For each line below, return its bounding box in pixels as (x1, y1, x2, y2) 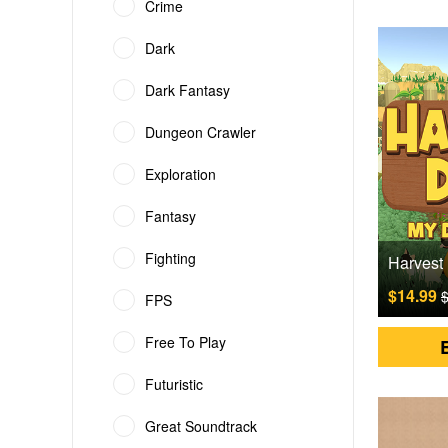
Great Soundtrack (145, 416, 257, 436)
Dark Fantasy (145, 80, 230, 100)
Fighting (145, 248, 196, 268)
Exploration (145, 164, 216, 184)
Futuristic (145, 374, 203, 394)
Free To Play (145, 332, 226, 352)
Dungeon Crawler (145, 122, 256, 142)
